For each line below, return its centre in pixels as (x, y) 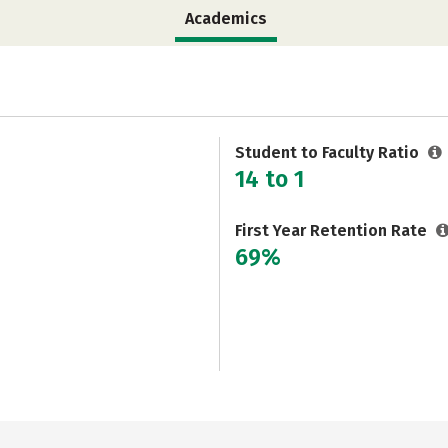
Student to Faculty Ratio (329, 152)
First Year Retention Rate (333, 230)
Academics (226, 18)
